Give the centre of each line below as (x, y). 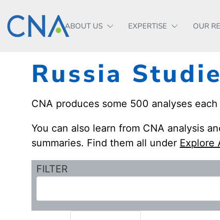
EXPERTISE (148, 26)
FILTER (52, 169)
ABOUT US (83, 26)
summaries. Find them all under (106, 143)
